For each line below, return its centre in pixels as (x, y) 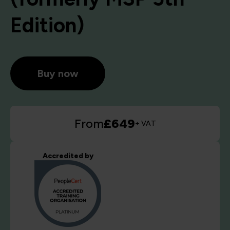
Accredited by (68, 156)
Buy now (58, 74)
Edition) (47, 25)
